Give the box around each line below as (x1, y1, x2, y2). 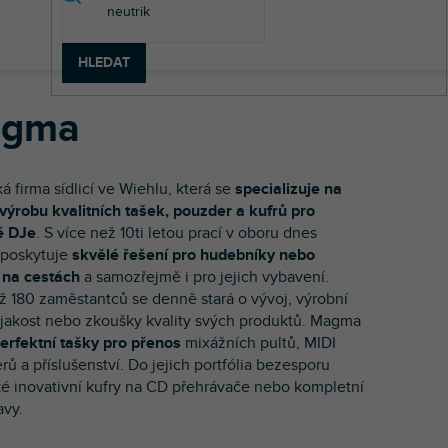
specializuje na (235, 178, 342, 199)
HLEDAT (77, 53, 130, 71)
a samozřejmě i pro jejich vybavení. (80, 266, 329, 287)
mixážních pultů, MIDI (181, 332, 336, 353)
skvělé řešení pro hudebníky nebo (72, 244, 315, 265)
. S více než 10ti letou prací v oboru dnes (36, 222, 317, 243)
